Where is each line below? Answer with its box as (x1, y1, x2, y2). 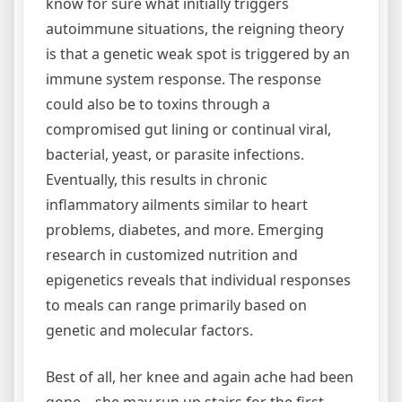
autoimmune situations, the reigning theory (46, 18, 344, 39)
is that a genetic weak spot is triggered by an (46, 43, 350, 64)
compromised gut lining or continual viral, (46, 118, 331, 139)
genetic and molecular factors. (46, 319, 253, 340)
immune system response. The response (46, 68, 321, 89)
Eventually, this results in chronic (46, 169, 267, 189)
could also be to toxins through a (46, 93, 270, 114)
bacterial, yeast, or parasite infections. (46, 144, 304, 164)
